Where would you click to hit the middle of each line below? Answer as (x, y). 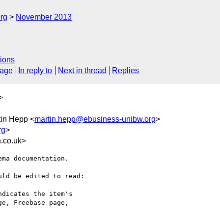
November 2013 (44, 17)
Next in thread (82, 71)
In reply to (35, 71)
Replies (126, 71)
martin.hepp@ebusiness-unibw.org (95, 119)
